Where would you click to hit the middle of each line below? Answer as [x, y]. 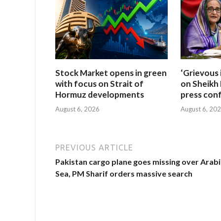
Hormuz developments [100, 95]
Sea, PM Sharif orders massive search [124, 173]
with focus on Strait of [99, 84]
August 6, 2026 [77, 109]
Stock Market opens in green [111, 73]
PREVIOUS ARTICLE [94, 147]
